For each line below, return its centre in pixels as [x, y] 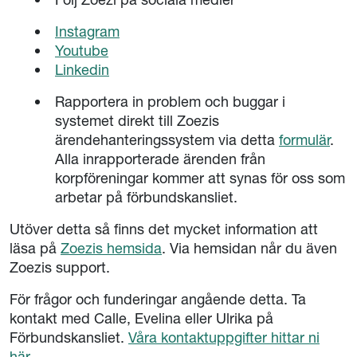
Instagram [87, 31]
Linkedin [82, 70]
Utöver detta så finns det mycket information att [164, 229]
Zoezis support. [62, 267]
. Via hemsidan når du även [249, 248]
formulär [304, 140]
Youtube [82, 51]
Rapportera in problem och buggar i [170, 102]
